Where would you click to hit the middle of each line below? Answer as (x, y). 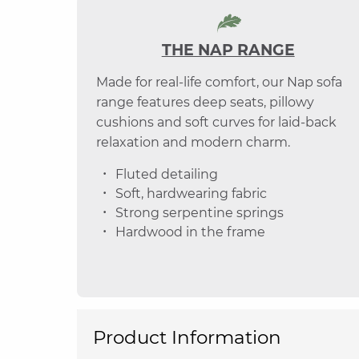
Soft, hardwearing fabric (191, 194)
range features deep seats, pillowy (205, 102)
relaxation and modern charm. (193, 142)
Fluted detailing (167, 174)
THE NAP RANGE (228, 50)
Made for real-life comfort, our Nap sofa (219, 82)
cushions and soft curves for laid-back (216, 122)
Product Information (187, 338)
